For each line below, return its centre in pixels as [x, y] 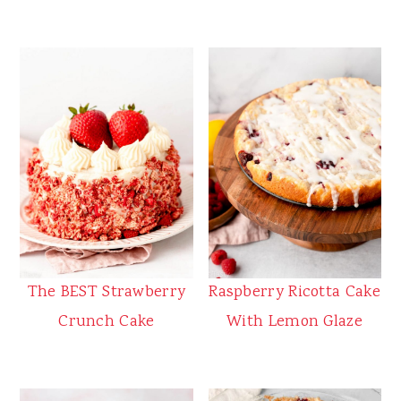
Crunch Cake [107, 322]
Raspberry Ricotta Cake [294, 292]
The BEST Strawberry [107, 292]
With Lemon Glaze [294, 322]
